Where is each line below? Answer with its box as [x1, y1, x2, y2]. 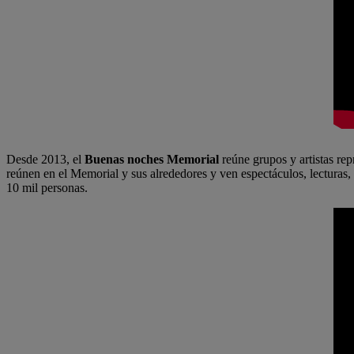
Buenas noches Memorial [85, 153, 219, 166]
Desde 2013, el [6, 153, 85, 166]
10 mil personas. [6, 181, 88, 194]
